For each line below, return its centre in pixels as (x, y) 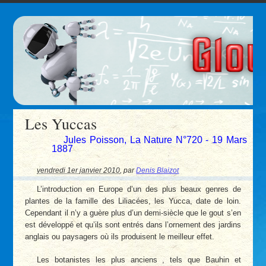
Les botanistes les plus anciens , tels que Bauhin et (139, 260)
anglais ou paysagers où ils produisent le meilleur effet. (120, 236)
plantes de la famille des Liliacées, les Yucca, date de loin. (133, 201)
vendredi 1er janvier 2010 (79, 170)
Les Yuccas (61, 123)
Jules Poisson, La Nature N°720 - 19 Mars (155, 140)
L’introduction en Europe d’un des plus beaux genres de (139, 189)
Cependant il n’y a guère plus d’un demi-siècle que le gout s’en (133, 213)
